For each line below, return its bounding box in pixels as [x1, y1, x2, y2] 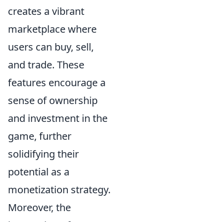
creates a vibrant [8, 4, 84, 18]
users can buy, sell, [8, 40, 94, 54]
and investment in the [8, 111, 108, 125]
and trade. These [8, 58, 84, 71]
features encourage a [8, 76, 106, 89]
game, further [8, 129, 71, 143]
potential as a [8, 165, 69, 178]
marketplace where [8, 22, 97, 36]
